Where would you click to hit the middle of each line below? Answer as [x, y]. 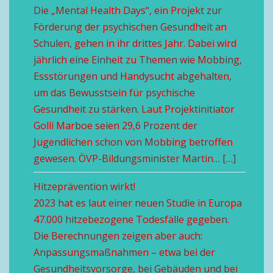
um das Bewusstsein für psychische [114, 93]
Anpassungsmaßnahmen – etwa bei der [124, 252]
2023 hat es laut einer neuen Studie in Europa [138, 203]
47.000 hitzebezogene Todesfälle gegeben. [131, 219]
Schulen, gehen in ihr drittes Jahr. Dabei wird [135, 43]
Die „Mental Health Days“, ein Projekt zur [128, 10]
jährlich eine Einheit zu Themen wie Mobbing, [138, 60]
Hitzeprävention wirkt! [84, 186]
